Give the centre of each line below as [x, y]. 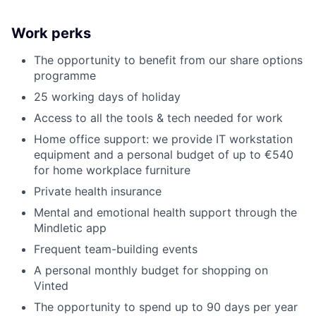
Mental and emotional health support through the [165, 212]
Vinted [51, 285]
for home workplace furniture [112, 170]
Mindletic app [70, 227]
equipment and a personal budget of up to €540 [164, 154]
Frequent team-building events [116, 249]
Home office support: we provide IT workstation [163, 139]
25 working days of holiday [107, 96]
